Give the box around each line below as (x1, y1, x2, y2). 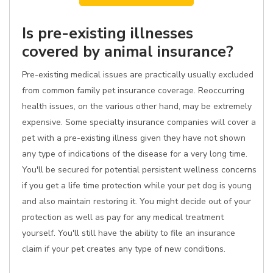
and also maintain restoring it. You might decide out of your (22, 196, 251, 207)
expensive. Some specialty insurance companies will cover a (22, 116, 256, 128)
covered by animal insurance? (22, 41, 233, 62)
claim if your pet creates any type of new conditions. (22, 243, 225, 255)
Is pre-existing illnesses (22, 23, 193, 44)
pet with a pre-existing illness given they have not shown (22, 132, 246, 144)
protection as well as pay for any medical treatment (22, 211, 224, 223)
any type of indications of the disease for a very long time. (22, 148, 247, 160)
